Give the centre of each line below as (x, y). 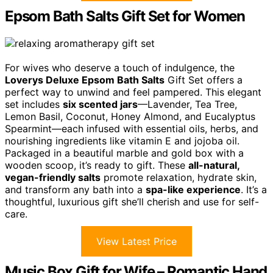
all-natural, (214, 165)
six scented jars (100, 104)
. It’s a (254, 189)
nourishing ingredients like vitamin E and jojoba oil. (122, 140)
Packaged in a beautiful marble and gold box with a (124, 153)
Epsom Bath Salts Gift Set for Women (125, 16)
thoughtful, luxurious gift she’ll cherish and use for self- (132, 201)
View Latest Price (136, 241)
